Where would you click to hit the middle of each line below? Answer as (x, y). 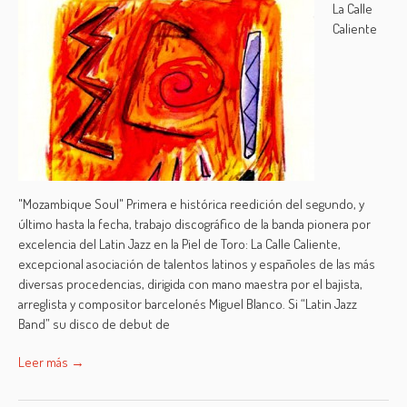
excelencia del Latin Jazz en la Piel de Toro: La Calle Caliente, (180, 244)
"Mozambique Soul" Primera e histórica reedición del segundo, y (192, 204)
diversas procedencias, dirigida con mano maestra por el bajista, (191, 284)
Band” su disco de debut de (94, 324)
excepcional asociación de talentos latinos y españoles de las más (197, 264)
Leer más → (52, 362)
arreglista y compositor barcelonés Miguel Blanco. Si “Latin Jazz (188, 304)
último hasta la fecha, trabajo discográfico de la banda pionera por (195, 224)
